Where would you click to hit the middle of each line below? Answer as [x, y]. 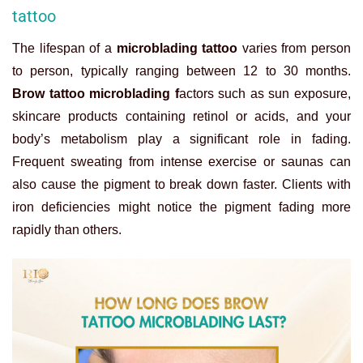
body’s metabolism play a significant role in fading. [181, 139]
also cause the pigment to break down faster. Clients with [181, 185]
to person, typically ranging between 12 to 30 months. [181, 71]
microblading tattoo [177, 49]
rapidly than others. [67, 230]
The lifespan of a [64, 49]
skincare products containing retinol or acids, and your [181, 117]
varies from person [294, 49]
